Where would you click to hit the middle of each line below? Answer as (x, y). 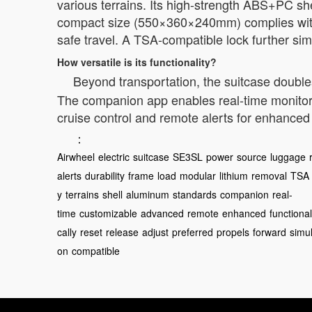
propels (233, 232)
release (122, 232)
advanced (162, 213)
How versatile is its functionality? (137, 62)
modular (198, 175)
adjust (155, 232)
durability (105, 175)
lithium (234, 175)
